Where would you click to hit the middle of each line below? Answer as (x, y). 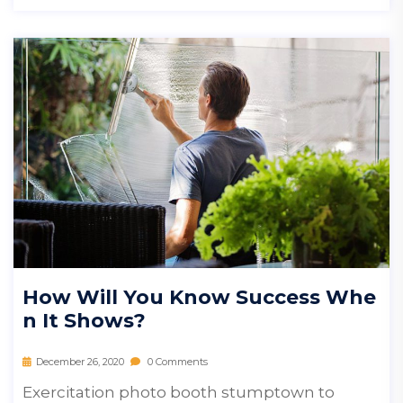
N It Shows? (84, 320)
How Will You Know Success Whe (199, 297)
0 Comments (176, 361)
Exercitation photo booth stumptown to (179, 392)
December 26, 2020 (80, 361)
